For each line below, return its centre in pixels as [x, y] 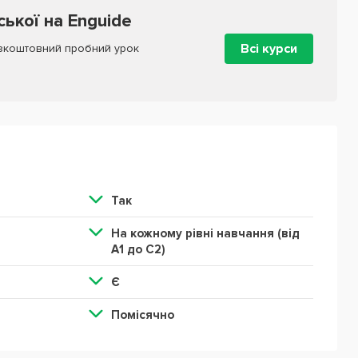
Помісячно [142, 315]
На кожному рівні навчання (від [205, 233]
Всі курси [268, 49]
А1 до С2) [138, 249]
